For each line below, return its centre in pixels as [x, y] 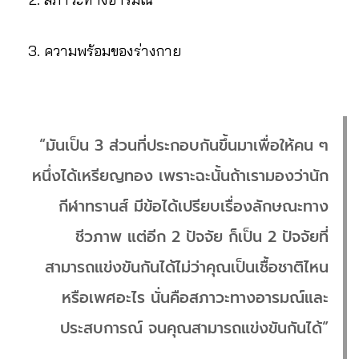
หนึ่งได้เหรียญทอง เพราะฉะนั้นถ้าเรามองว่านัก [180, 175]
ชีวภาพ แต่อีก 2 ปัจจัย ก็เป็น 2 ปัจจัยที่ [202, 236]
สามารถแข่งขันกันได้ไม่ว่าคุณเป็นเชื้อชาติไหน [187, 267]
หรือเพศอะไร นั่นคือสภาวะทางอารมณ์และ [195, 297]
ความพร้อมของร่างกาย [113, 50]
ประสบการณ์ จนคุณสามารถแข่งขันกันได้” [194, 328]
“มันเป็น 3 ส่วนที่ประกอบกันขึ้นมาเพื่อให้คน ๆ [184, 145]
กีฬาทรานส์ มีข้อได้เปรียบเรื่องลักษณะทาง [194, 206]
